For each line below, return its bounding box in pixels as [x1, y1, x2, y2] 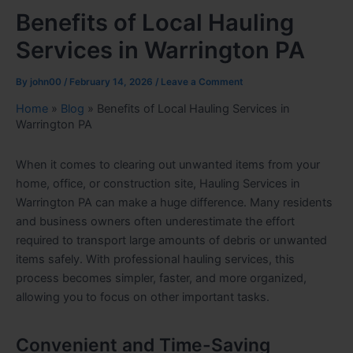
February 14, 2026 [69, 76, 155, 88]
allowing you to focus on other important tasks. [16, 290, 269, 305]
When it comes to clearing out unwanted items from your [16, 158, 320, 173]
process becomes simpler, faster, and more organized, [16, 271, 307, 286]
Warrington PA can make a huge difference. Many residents [16, 195, 333, 210]
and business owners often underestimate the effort [16, 214, 295, 229]
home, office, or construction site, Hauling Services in [16, 176, 300, 191]
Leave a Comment [161, 76, 243, 88]
